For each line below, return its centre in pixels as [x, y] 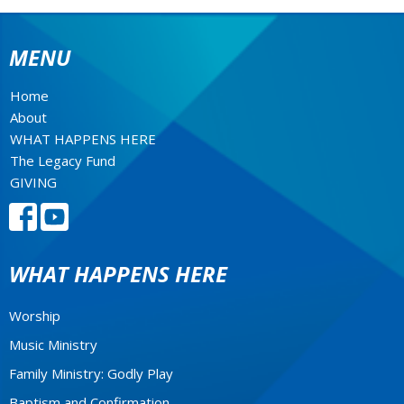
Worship [35, 315]
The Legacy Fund [63, 160]
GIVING [33, 182]
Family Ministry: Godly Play [91, 373]
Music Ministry [53, 344]
